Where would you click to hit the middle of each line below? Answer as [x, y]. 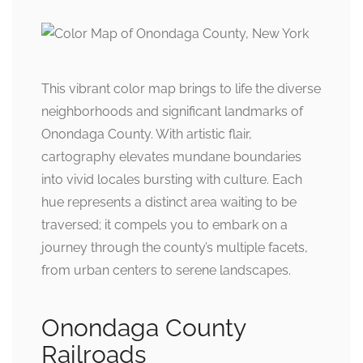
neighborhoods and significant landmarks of [172, 111]
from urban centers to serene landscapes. [166, 270]
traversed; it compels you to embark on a [164, 224]
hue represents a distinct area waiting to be [169, 202]
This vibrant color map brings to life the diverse [181, 88]
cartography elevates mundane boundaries [171, 156]
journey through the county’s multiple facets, [175, 247]
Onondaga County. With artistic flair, [147, 134]
